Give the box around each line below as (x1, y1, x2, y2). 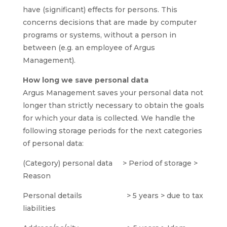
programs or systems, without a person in (22, 30, 176, 40)
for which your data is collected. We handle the (22, 113, 195, 123)
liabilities (22, 204, 56, 213)
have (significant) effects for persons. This (22, 5, 177, 14)
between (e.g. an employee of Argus (22, 43, 155, 52)
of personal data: (22, 139, 84, 148)
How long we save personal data (22, 75, 148, 85)
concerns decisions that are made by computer (22, 18, 197, 27)
